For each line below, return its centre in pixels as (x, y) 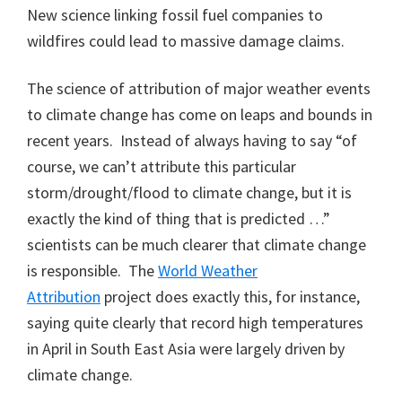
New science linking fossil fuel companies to (175, 14)
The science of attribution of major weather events (199, 88)
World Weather (208, 270)
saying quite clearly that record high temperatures (195, 322)
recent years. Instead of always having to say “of (192, 140)
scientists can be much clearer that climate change (197, 244)
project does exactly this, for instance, (230, 296)
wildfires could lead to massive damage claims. (186, 40)
